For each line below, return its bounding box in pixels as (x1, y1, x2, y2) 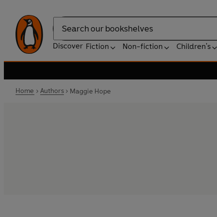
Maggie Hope (69, 87, 111, 95)
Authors (40, 87, 64, 95)
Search (53, 29, 77, 38)
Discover (53, 41, 83, 50)
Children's (176, 42, 211, 51)
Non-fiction (123, 42, 163, 51)
